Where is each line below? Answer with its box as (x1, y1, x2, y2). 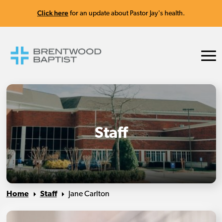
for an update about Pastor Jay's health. (68, 10, 185, 17)
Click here (37, 9, 68, 17)
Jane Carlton (68, 190, 110, 199)
